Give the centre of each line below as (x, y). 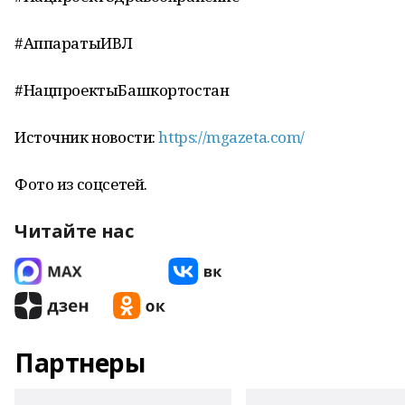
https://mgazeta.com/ (232, 137)
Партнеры (80, 363)
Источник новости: (87, 137)
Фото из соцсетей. (81, 184)
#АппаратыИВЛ (74, 43)
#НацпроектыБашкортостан (122, 90)
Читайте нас (74, 231)
